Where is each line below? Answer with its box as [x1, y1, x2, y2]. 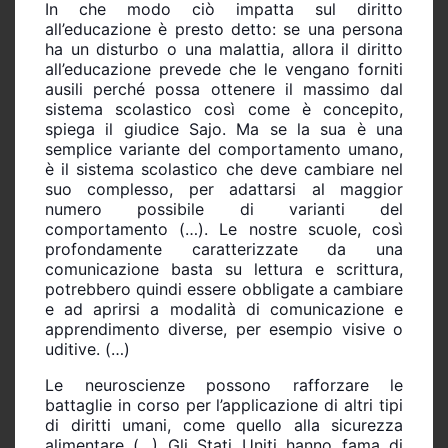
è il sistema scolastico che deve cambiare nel [45, 158, 403, 179]
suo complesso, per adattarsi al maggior [45, 178, 403, 199]
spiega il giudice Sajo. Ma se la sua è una [45, 118, 403, 139]
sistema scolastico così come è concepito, [45, 98, 403, 119]
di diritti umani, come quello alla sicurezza [45, 414, 403, 435]
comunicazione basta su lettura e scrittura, [45, 258, 403, 279]
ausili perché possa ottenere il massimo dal [45, 78, 403, 99]
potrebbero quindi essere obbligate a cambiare [45, 278, 403, 299]
